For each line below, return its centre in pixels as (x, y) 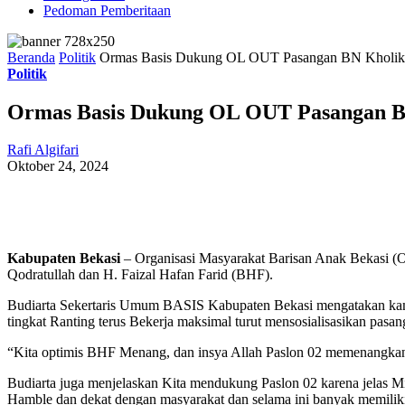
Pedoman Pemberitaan (107, 10)
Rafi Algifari (43, 150)
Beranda (31, 57)
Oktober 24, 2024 (58, 166)
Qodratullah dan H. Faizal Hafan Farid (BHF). (140, 275)
